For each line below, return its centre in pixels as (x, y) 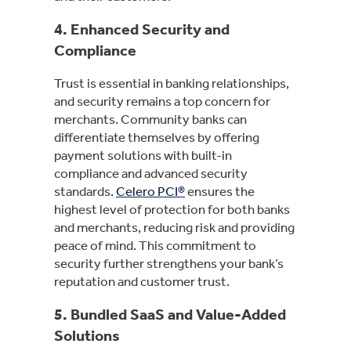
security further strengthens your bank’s (169, 263)
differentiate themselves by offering (157, 137)
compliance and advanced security (151, 173)
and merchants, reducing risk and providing (174, 227)
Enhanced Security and (150, 29)
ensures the (220, 191)
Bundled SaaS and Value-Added (178, 314)
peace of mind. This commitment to (155, 245)
